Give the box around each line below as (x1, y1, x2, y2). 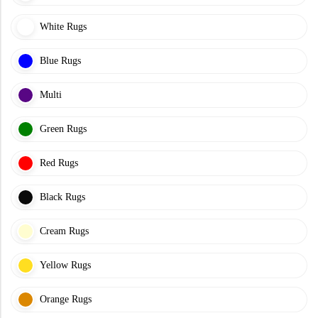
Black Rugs (40, 191, 85, 202)
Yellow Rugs (40, 259, 91, 270)
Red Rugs (40, 157, 78, 168)
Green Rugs (40, 123, 87, 134)
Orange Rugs (40, 293, 92, 305)
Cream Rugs (40, 225, 89, 236)
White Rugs (40, 21, 87, 32)
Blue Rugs (40, 55, 81, 66)
